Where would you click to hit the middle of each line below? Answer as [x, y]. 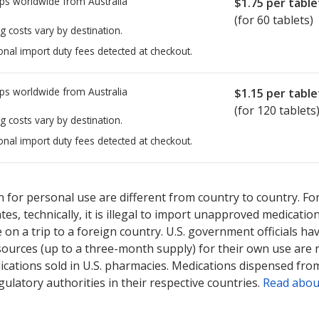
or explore [286, 178]
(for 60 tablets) [274, 20]
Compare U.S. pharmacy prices [190, 178]
